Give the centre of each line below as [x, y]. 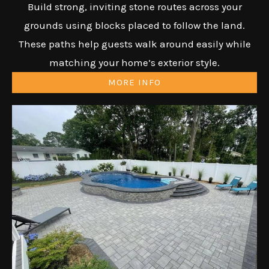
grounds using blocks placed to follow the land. [134, 26]
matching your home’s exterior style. [134, 63]
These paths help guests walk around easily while [134, 44]
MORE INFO [134, 83]
